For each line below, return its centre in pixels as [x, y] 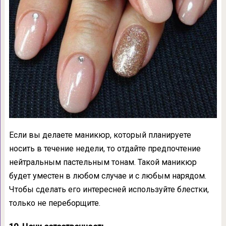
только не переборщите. [54, 203]
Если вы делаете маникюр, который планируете [100, 135]
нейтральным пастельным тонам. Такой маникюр [103, 162]
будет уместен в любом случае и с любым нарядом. [107, 176]
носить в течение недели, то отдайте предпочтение [105, 149]
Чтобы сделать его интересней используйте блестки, [109, 190]
